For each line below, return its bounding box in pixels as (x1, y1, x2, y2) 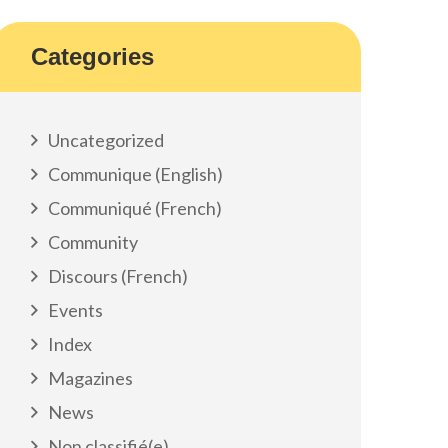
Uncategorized (48, 129, 164, 151)
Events (48, 299, 103, 321)
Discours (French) (48, 265, 188, 287)
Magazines (48, 367, 133, 389)
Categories (31, 43, 154, 70)
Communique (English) (48, 163, 223, 185)
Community (48, 231, 138, 253)
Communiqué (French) (48, 197, 222, 219)
